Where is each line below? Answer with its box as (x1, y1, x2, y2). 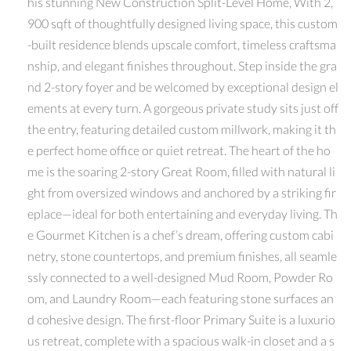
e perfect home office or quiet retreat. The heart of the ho (27, 142, 331, 157)
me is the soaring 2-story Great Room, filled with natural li (27, 163, 335, 179)
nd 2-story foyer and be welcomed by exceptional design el (27, 78, 338, 94)
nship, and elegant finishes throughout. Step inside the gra (27, 57, 337, 73)
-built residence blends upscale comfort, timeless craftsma (27, 36, 336, 52)
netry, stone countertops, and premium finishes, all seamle (27, 248, 337, 263)
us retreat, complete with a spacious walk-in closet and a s (27, 332, 335, 348)
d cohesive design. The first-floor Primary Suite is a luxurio (27, 311, 335, 327)
